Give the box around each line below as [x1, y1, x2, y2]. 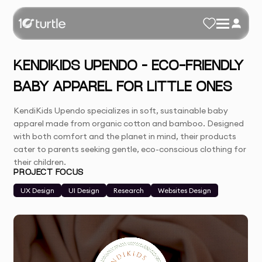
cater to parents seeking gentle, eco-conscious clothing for [13, 144, 247, 154]
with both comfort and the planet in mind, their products [13, 131, 237, 142]
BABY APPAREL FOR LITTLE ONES [13, 81, 233, 95]
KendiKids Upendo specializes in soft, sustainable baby [13, 105, 229, 116]
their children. [13, 157, 67, 167]
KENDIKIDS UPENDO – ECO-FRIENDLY [13, 60, 244, 74]
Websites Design [158, 186, 212, 195]
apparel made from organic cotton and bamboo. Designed [13, 118, 244, 129]
